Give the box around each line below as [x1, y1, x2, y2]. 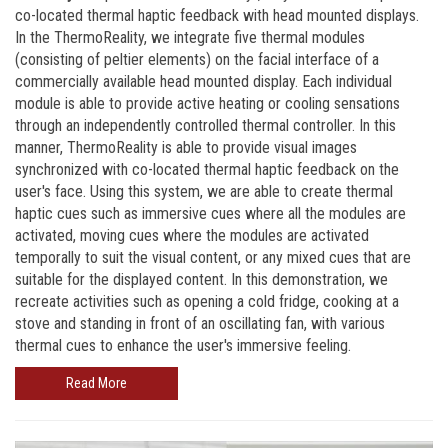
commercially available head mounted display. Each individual [15, 72, 392, 92]
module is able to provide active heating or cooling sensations [15, 94, 400, 114]
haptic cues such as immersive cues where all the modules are [15, 204, 406, 224]
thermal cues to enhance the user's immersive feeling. [15, 336, 351, 356]
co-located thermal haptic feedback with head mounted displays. [15, 6, 419, 26]
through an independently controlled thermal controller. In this [15, 116, 396, 136]
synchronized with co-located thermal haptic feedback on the [15, 160, 399, 180]
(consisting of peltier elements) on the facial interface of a [15, 50, 379, 70]
